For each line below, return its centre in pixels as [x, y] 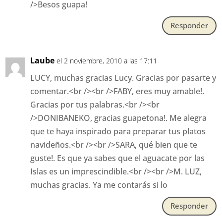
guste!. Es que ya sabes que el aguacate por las [118, 158]
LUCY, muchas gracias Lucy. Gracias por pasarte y [123, 78]
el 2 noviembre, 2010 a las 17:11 [107, 60]
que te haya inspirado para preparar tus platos [118, 131]
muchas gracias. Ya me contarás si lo [99, 185]
